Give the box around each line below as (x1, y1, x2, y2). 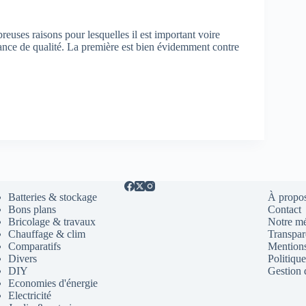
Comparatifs (8, 240, 61, 252)
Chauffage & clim (8, 228, 85, 240)
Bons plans (8, 204, 56, 215)
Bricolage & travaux (8, 216, 96, 227)
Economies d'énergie (8, 277, 98, 289)
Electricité (8, 290, 51, 301)
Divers (8, 253, 37, 264)
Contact (267, 204, 301, 215)
